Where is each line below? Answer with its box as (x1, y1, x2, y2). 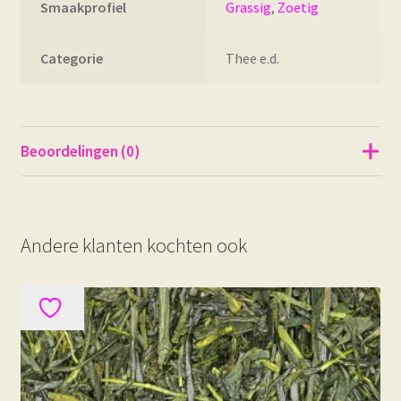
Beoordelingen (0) (20, 141, 140, 161)
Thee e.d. (226, 49, 280, 68)
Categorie (40, 49, 104, 68)
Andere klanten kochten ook (20, 232, 247, 258)
